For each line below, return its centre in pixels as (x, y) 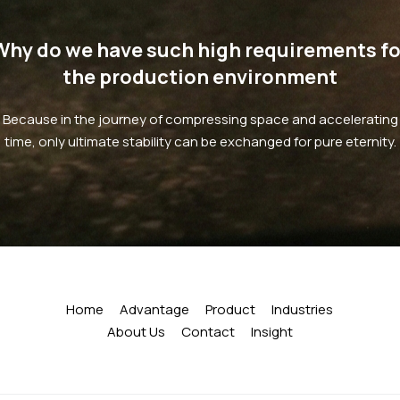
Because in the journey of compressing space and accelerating (200, 119)
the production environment (200, 76)
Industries (303, 310)
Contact (208, 332)
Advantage (155, 310)
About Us (136, 332)
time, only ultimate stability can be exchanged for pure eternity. (200, 141)
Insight (271, 332)
